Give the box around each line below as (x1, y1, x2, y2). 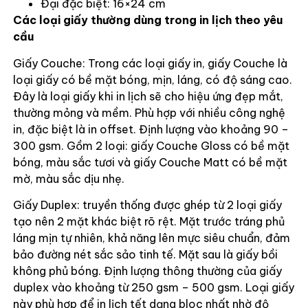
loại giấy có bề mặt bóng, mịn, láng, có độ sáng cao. (12, 72, 292, 87)
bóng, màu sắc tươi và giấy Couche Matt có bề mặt (12, 155, 287, 169)
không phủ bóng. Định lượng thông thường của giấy (12, 264, 282, 278)
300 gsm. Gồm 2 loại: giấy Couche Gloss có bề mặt (12, 138, 289, 153)
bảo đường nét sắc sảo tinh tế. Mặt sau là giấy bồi (12, 247, 278, 262)
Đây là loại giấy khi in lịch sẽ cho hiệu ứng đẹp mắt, (12, 89, 283, 103)
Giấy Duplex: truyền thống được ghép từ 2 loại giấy (12, 198, 282, 212)
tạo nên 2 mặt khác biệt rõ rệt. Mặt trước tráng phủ (12, 214, 285, 229)
